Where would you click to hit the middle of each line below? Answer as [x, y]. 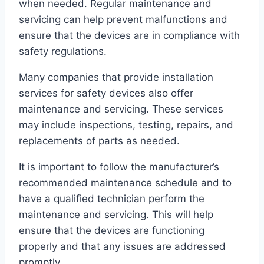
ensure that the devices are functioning [112, 231]
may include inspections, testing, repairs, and [126, 125]
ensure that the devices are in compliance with [129, 36]
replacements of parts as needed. [99, 141]
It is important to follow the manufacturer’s [119, 167]
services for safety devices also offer [106, 93]
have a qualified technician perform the [112, 199]
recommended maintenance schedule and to [125, 183]
